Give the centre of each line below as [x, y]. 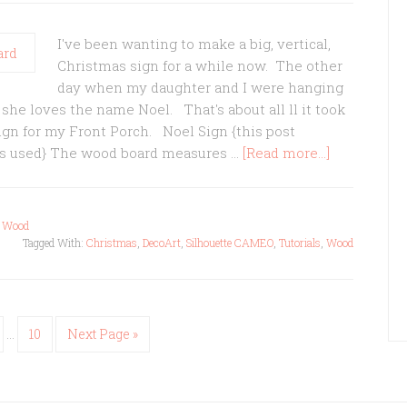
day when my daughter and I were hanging [200, 87]
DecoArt [162, 243]
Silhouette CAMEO [230, 243]
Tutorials [300, 243]
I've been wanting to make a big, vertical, [194, 44]
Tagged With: [55, 243]
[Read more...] [286, 153]
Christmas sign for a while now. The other [200, 65]
